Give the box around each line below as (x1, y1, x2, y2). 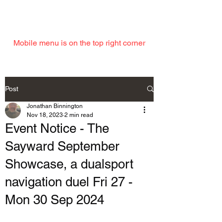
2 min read (64, 111, 93, 118)
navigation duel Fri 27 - (5, 174, 133, 189)
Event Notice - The (5, 120, 109, 136)
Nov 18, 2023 (27, 111, 63, 118)
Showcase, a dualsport (5, 156, 133, 171)
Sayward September (5, 138, 119, 154)
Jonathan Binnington (27, 102, 83, 110)
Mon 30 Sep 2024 (5, 192, 104, 207)
